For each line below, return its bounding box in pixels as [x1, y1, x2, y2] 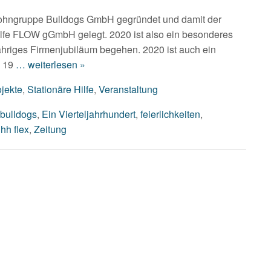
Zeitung [34, 122, 67, 136]
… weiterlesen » [13, 57, 85, 71]
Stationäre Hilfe [27, 82, 94, 96]
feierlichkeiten [140, 106, 200, 121]
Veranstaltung [99, 82, 158, 96]
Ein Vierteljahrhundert [42, 106, 135, 121]
